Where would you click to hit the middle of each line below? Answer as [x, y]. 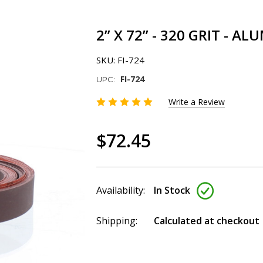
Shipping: [117, 221]
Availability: [121, 190]
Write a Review [197, 102]
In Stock [172, 190]
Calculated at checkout [207, 221]
